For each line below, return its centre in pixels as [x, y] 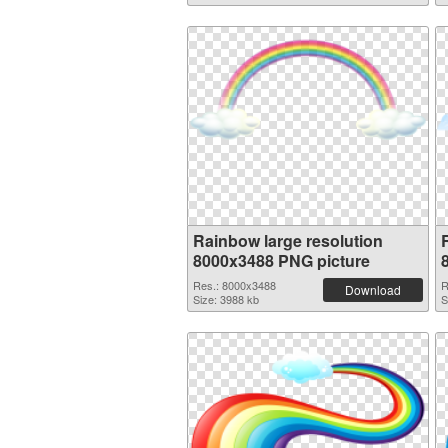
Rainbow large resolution [288, 240]
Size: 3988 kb [226, 299]
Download [373, 289]
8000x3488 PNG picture [281, 260]
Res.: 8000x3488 [234, 285]
